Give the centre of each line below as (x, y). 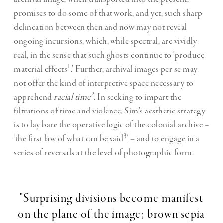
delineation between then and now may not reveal (101, 28)
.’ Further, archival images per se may (134, 69)
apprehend (34, 97)
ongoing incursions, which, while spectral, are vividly (105, 42)
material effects (41, 69)
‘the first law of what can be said (69, 139)
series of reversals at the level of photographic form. (104, 153)
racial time (72, 97)
